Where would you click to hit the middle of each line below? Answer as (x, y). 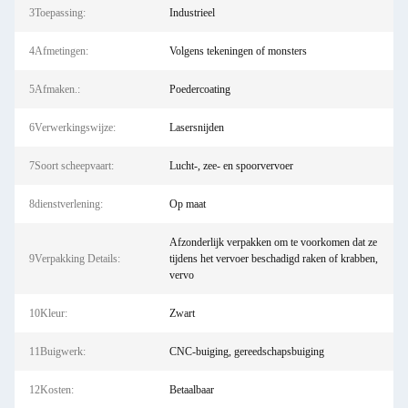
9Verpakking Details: (75, 259)
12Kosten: (51, 390)
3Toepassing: (57, 13)
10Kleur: (48, 313)
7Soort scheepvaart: (71, 166)
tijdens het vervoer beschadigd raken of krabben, (273, 259)
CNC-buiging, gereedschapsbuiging (246, 352)
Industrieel (192, 13)
